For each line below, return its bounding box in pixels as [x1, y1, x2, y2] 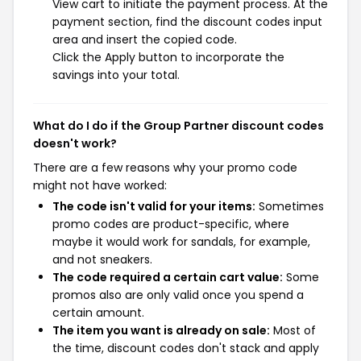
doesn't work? [33, 135, 117, 151]
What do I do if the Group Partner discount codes [33, 117, 324, 134]
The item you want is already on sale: [52, 322, 270, 338]
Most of [270, 322, 316, 338]
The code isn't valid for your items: [52, 197, 255, 214]
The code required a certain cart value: [52, 268, 283, 285]
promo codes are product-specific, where [52, 215, 289, 232]
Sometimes [255, 197, 324, 214]
